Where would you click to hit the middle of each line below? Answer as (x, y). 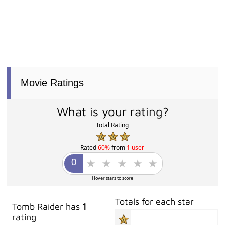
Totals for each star (155, 202)
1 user (136, 148)
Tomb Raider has (47, 207)
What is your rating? (113, 111)
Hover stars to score (112, 178)
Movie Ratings (52, 83)
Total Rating (113, 125)
